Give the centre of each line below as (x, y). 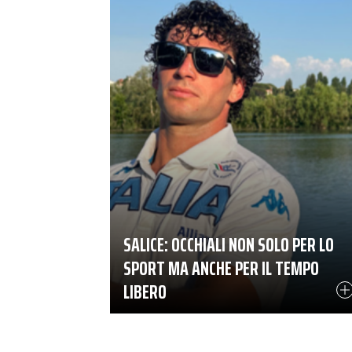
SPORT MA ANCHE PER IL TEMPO (221, 268)
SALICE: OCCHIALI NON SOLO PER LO (228, 245)
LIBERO (145, 292)
